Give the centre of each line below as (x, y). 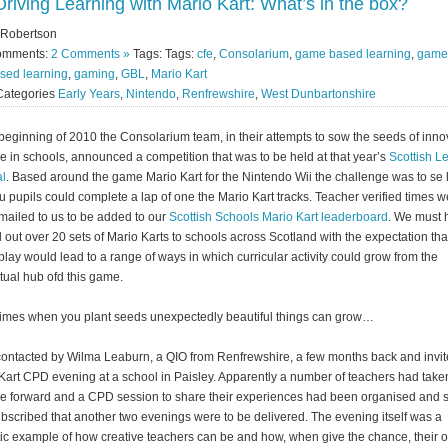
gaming (94, 73)
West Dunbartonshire (318, 93)
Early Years (89, 93)
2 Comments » (90, 53)
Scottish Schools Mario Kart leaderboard (278, 216)
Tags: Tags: (163, 53)
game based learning (353, 53)
